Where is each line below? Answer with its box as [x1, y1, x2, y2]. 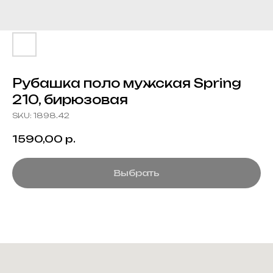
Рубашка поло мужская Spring [12, 76, 241, 91]
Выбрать [113, 167, 160, 178]
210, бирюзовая [12, 92, 128, 107]
